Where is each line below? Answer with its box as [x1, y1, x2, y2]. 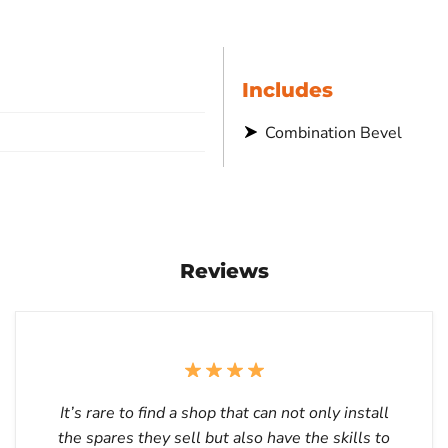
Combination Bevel [265, 121, 402, 144]
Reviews [179, 258, 269, 283]
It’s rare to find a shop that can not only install [59, 401, 389, 424]
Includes [242, 77, 333, 102]
